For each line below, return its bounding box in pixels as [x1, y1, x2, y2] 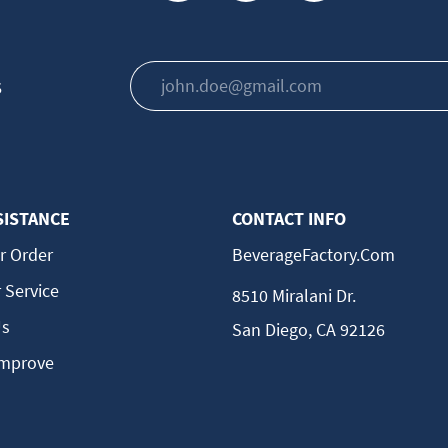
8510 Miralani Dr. [231, 283, 356, 307]
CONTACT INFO [231, 206, 346, 230]
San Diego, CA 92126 [231, 317, 385, 341]
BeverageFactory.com [231, 242, 395, 266]
